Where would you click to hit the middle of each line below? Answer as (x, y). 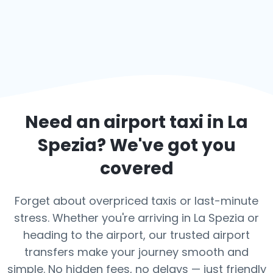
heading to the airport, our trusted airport (136, 235)
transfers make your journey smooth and (136, 252)
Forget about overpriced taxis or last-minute (136, 201)
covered (136, 168)
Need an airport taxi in (126, 122)
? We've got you (166, 145)
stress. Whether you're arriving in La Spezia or (136, 218)
